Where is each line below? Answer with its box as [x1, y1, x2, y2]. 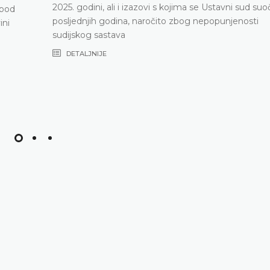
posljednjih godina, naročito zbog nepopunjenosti [52, 15, 259, 27]
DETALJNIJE [64, 49, 107, 58]
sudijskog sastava [52, 29, 128, 40]
